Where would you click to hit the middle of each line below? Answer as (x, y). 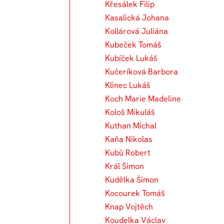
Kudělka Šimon (132, 180)
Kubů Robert (128, 153)
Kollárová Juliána (137, 31)
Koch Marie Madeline (143, 99)
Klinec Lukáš (128, 85)
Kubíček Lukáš (131, 58)
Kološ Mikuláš (130, 112)
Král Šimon (125, 166)
